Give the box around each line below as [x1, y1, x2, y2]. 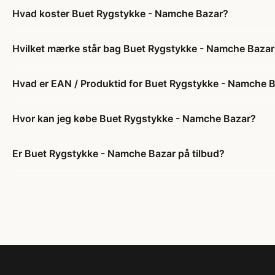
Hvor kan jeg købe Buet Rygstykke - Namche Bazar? [12, 112, 256, 125]
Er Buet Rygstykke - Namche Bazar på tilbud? [12, 147, 225, 160]
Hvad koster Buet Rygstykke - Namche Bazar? [12, 7, 228, 20]
